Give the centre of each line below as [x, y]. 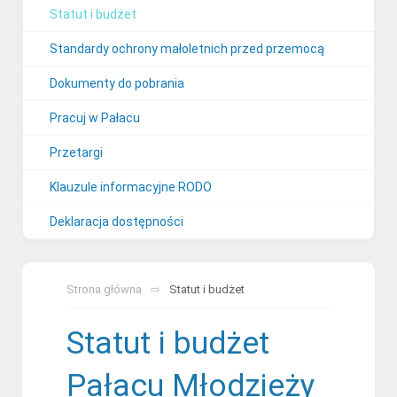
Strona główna [104, 289]
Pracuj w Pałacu [95, 118]
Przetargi [76, 152]
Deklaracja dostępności [117, 222]
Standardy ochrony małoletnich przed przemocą [187, 49]
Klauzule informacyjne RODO [131, 187]
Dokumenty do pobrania [117, 83]
